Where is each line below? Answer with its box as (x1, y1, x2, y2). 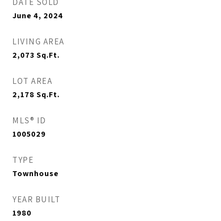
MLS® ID (12, 115, 46, 126)
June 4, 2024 (12, 10, 63, 21)
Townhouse (12, 168, 59, 179)
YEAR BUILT (12, 194, 60, 205)
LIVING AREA (12, 36, 65, 47)
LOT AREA (12, 75, 52, 86)
